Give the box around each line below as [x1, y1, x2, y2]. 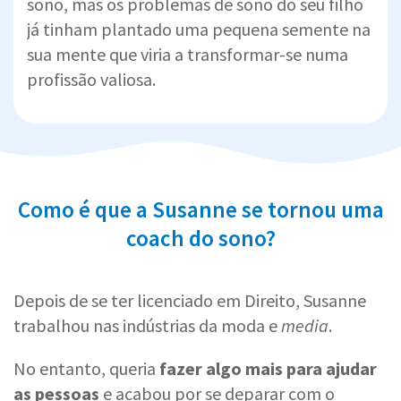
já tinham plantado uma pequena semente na [27, 17, 371, 40]
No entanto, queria [13, 356, 159, 380]
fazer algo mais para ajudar [159, 356, 377, 380]
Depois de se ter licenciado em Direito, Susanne [13, 288, 366, 311]
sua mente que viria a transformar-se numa [27, 42, 348, 65]
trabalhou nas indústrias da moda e [13, 313, 281, 337]
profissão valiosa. [27, 67, 156, 90]
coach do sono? [125, 223, 276, 252]
